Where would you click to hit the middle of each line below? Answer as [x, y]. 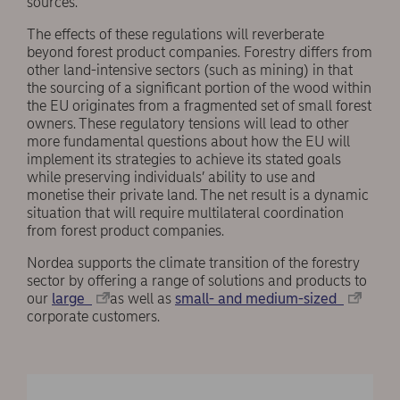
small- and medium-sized [259, 299]
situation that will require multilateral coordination [185, 213]
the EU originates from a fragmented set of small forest [199, 106]
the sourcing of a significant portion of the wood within [199, 88]
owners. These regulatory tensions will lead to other [188, 124]
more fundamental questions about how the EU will [188, 142]
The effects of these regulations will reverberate [175, 35]
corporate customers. [93, 317]
